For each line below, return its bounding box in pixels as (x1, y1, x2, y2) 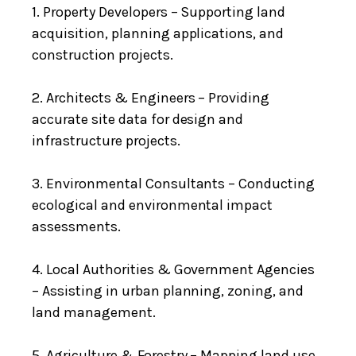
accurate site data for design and (32, 110, 244, 128)
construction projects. (32, 45, 173, 64)
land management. (32, 303, 156, 321)
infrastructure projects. (32, 131, 180, 149)
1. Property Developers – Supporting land (32, 2, 286, 21)
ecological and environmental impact (32, 195, 273, 214)
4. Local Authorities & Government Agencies (32, 260, 315, 278)
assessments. (32, 217, 121, 235)
